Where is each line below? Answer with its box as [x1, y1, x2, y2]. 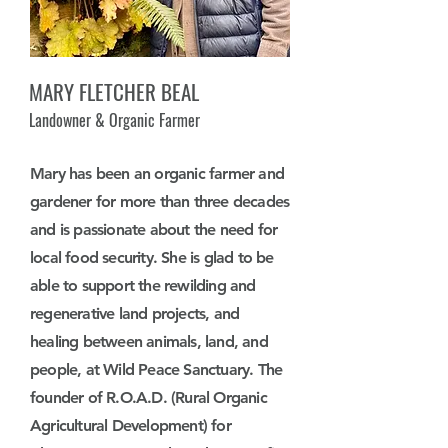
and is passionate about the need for [30, 220, 278, 239]
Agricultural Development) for [30, 416, 231, 435]
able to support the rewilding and [30, 276, 256, 295]
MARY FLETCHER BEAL [29, 76, 204, 107]
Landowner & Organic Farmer [29, 108, 200, 132]
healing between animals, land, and [30, 332, 268, 351]
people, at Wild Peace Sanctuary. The [30, 360, 283, 379]
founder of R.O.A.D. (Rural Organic [30, 388, 267, 407]
